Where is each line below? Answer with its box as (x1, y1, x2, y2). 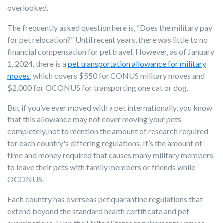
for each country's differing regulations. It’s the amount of (7, 138, 202, 148)
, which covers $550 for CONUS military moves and (30, 70, 205, 80)
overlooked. (7, 2, 48, 12)
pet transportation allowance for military (68, 58, 206, 68)
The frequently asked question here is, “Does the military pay (7, 22, 212, 32)
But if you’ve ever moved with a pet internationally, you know (7, 102, 212, 112)
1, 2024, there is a (7, 58, 68, 68)
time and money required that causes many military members (7, 150, 213, 160)
